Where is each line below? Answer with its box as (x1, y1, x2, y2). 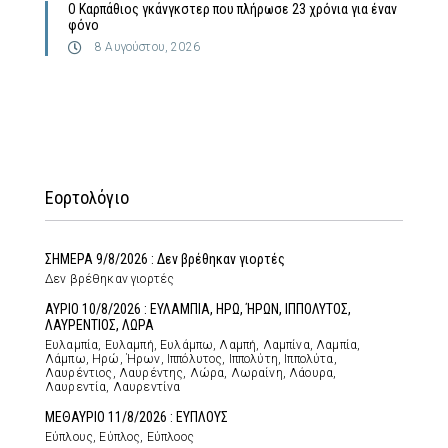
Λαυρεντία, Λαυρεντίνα (45, 380, 181, 395)
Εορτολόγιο (45, 187, 129, 209)
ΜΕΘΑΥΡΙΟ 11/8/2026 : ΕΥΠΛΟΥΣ (45, 409, 228, 426)
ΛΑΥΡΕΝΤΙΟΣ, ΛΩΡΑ (45, 317, 154, 334)
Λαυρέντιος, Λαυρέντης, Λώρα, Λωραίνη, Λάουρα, (45, 366, 337, 381)
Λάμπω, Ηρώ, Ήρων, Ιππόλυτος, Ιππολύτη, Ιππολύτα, (45, 352, 337, 367)
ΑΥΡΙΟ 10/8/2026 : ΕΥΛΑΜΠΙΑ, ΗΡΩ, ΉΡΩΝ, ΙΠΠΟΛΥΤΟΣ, (45, 301, 351, 318)
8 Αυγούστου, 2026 (95, 40, 200, 55)
